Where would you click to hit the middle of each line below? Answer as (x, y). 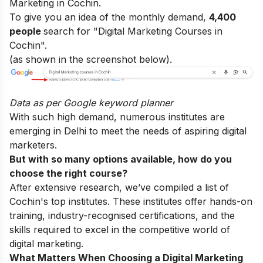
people (26, 31)
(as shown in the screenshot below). (91, 59)
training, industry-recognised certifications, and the (122, 216)
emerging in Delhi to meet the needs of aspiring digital (128, 131)
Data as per (36, 103)
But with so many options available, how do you (121, 159)
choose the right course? (68, 173)
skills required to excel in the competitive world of (120, 230)
